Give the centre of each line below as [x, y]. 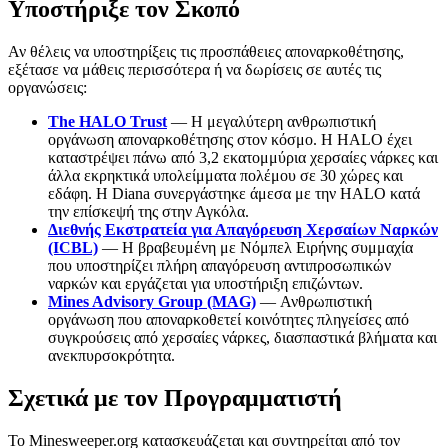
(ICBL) [73, 248]
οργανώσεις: [47, 88]
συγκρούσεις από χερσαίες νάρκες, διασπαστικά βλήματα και [242, 338]
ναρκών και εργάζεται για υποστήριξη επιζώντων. [205, 284]
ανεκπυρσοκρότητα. [111, 356]
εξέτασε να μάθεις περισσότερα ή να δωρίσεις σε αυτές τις [194, 70]
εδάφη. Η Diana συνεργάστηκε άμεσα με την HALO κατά [234, 194]
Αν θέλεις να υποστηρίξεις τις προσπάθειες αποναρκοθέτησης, [206, 52]
